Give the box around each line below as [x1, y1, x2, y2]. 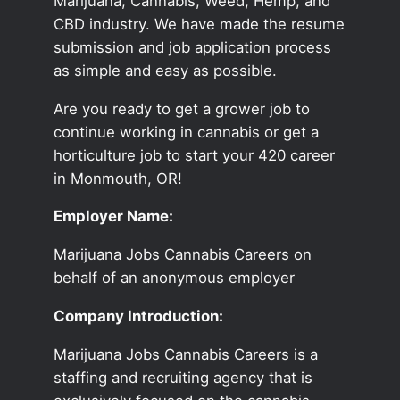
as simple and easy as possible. [53, 61, 277, 79]
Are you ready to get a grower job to [53, 99, 310, 118]
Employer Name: [53, 207, 173, 226]
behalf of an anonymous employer [53, 269, 295, 287]
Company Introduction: [53, 306, 223, 325]
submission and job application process [53, 37, 331, 56]
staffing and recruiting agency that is [53, 368, 312, 387]
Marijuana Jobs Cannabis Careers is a [53, 345, 318, 363]
